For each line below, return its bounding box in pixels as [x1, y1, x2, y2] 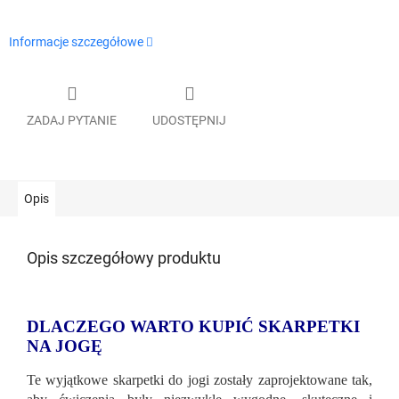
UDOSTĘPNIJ [152, 112, 226, 127]
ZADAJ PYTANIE [27, 112, 117, 127]
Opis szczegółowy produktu [27, 248, 221, 267]
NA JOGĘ [27, 336, 102, 355]
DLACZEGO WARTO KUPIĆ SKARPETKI [27, 316, 360, 336]
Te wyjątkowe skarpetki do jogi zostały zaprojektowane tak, [27, 371, 372, 387]
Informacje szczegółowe [9, 35, 143, 50]
